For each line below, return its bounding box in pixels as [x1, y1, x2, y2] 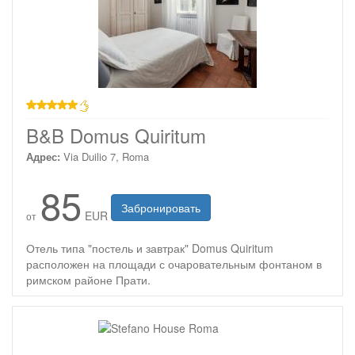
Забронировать [121, 200, 200, 216]
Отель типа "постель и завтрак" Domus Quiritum [26, 240, 273, 256]
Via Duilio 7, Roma [63, 149, 149, 164]
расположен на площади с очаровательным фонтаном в [26, 256, 322, 272]
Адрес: [26, 149, 60, 164]
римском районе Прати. [26, 272, 151, 288]
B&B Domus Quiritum [26, 121, 206, 149]
